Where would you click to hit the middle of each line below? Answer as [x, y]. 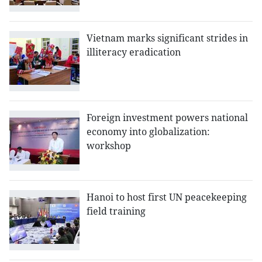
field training [116, 211]
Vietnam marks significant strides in [167, 38]
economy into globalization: [148, 132]
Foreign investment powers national [167, 118]
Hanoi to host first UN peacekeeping [167, 197]
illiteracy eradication [134, 52]
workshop [109, 146]
